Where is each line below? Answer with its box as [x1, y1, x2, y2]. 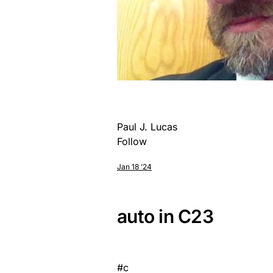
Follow [117, 135, 147, 147]
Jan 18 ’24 [117, 162, 152, 171]
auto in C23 [117, 205, 213, 227]
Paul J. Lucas [117, 121, 177, 133]
